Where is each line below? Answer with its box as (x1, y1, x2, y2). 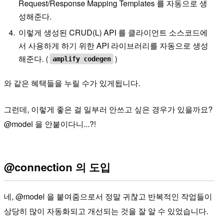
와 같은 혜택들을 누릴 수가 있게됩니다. (4, 77, 140, 89)
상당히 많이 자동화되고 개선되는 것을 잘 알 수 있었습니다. (4, 205, 208, 217)
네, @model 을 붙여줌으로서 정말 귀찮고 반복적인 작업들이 (4, 191, 212, 202)
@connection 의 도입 (4, 159, 110, 175)
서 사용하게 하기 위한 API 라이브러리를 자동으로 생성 (18, 39, 209, 51)
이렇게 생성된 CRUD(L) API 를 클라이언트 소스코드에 (18, 26, 208, 38)
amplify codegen (52, 54, 111, 63)
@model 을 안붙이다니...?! (4, 118, 96, 130)
